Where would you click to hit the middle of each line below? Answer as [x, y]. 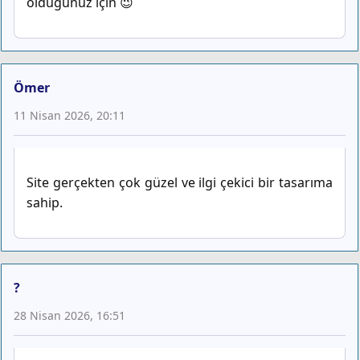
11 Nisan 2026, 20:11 [70, 116]
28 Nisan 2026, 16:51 [70, 316]
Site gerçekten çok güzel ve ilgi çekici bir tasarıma [180, 183]
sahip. [45, 203]
